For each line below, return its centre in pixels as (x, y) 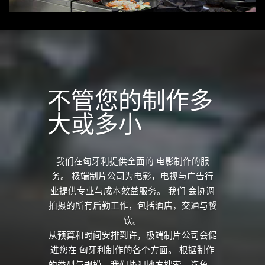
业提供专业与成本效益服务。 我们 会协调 (132, 191)
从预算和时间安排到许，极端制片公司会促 (132, 235)
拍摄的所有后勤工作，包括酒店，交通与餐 (132, 206)
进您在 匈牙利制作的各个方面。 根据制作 (132, 250)
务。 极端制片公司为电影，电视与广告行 (132, 176)
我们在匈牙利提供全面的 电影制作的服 (132, 161)
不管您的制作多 (130, 101)
